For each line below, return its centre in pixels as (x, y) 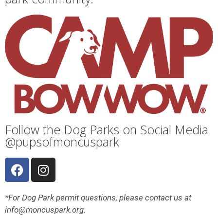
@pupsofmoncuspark (62, 142)
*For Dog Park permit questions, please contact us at (98, 198)
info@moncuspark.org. (45, 210)
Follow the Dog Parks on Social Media (107, 130)
